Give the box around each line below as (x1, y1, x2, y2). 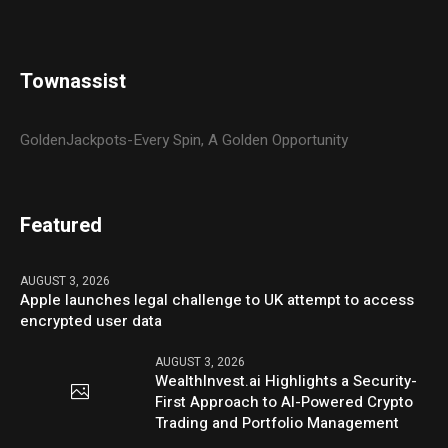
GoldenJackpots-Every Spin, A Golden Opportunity (20, 129, 349, 152)
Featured (20, 211, 103, 241)
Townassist (20, 67, 127, 97)
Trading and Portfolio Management (155, 412, 400, 435)
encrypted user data (20, 310, 163, 333)
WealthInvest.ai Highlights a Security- (155, 370, 418, 393)
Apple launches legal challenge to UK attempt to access (20, 289, 415, 312)
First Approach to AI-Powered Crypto (155, 391, 414, 414)
